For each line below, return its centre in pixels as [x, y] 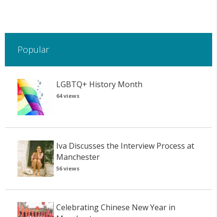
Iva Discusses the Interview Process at [125, 146]
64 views [68, 95]
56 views [68, 168]
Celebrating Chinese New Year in [116, 208]
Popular [33, 50]
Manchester [78, 157]
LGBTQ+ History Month [99, 84]
